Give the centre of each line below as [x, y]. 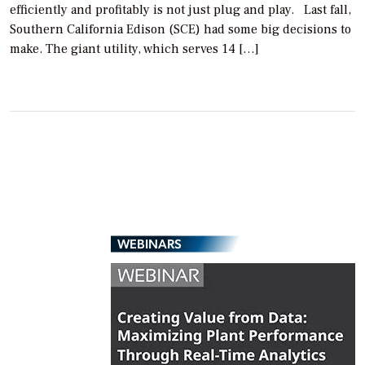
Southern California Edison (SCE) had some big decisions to [180, 30]
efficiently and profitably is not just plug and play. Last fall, [180, 10]
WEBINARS [150, 244]
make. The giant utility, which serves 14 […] [134, 49]
